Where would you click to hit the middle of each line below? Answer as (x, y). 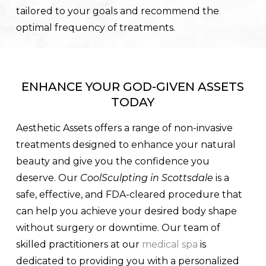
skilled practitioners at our (79, 245)
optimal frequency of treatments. (95, 27)
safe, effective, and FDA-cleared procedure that (129, 195)
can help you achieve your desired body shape (126, 211)
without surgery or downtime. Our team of (118, 228)
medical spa (170, 245)
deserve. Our (48, 178)
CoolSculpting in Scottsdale (146, 178)
